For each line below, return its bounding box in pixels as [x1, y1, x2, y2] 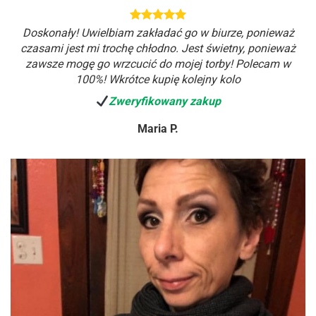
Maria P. [138, 122, 178, 136]
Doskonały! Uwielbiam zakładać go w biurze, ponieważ [22, 25, 294, 39]
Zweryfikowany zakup [108, 95, 221, 109]
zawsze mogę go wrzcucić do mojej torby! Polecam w [25, 56, 291, 71]
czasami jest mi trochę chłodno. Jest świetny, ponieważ [20, 41, 296, 55]
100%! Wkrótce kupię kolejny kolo [75, 72, 241, 86]
